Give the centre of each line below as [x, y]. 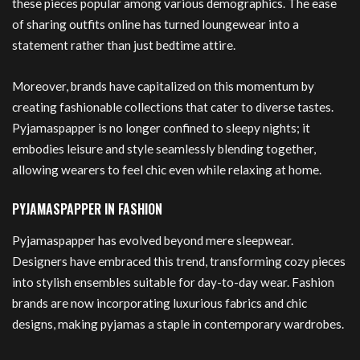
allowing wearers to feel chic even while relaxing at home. [167, 170]
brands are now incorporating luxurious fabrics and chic [160, 303]
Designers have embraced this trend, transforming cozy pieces [179, 261]
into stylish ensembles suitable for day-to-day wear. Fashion [173, 282]
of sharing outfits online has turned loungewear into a [155, 24]
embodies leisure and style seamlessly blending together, [164, 149]
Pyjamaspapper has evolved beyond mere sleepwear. [153, 240]
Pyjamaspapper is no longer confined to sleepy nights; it [161, 128]
